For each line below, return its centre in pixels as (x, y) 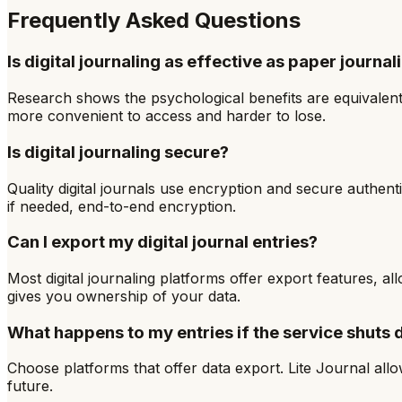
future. (30, 386)
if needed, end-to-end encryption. (122, 206)
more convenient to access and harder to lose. (166, 116)
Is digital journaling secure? (118, 152)
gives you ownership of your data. (124, 296)
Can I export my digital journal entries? (162, 242)
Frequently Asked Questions (154, 21)
